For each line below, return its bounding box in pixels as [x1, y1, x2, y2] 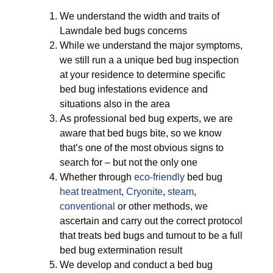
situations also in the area [60, 99, 170, 109]
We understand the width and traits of [60, 11, 219, 21]
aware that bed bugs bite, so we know [60, 128, 222, 138]
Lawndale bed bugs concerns [60, 26, 187, 36]
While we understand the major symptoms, [60, 40, 243, 51]
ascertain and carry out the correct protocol [60, 216, 243, 226]
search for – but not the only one [60, 157, 197, 168]
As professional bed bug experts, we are [60, 113, 233, 124]
